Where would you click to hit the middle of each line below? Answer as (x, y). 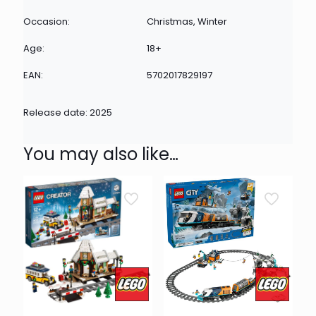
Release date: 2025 (68, 112)
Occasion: (47, 21)
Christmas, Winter (187, 21)
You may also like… (101, 154)
